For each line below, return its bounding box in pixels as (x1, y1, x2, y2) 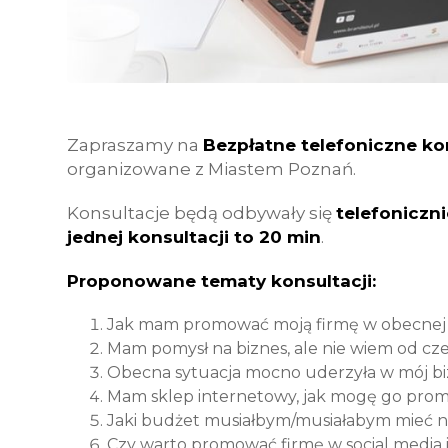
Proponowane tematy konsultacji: (67, 271, 376, 291)
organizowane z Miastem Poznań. (67, 159, 356, 179)
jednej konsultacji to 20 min (67, 227, 321, 247)
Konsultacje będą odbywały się (67, 203, 336, 223)
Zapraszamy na (67, 135, 203, 155)
